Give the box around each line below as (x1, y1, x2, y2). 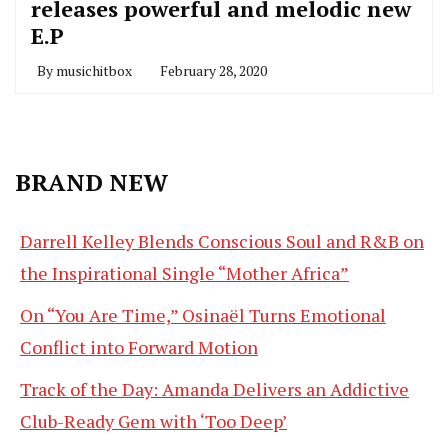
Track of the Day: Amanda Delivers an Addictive (20, 376, 409, 401)
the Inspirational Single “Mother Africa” (20, 260, 349, 285)
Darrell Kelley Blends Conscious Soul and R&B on (20, 228, 424, 253)
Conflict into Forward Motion (20, 334, 258, 359)
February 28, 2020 (160, 60, 267, 80)
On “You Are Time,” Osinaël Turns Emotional (20, 302, 386, 327)
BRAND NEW (15, 165, 168, 198)
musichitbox (56, 60, 132, 80)
